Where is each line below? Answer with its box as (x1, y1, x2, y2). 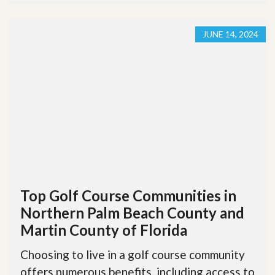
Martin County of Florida (20, 220, 187, 239)
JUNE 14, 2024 (203, 29, 258, 40)
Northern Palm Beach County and (20, 203, 244, 222)
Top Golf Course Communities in (20, 186, 236, 204)
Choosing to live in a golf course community (20, 247, 245, 261)
